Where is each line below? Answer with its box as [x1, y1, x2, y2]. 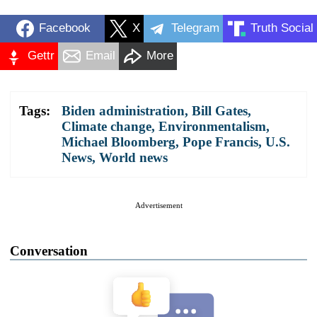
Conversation [10, 243, 88, 258]
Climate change [62, 118, 151, 134]
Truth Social [250, 21, 313, 35]
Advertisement [134, 200, 183, 209]
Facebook [38, 21, 91, 35]
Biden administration [62, 103, 185, 118]
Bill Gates [192, 103, 248, 118]
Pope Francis [183, 134, 258, 149]
